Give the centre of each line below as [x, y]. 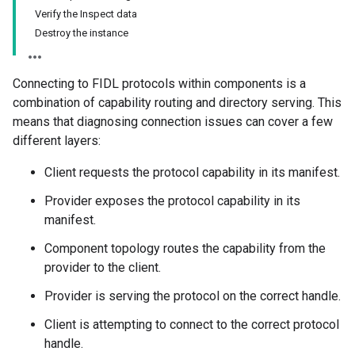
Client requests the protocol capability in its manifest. [192, 173]
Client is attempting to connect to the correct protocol [192, 325]
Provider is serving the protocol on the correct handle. [193, 296]
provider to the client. [103, 268]
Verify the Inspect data [86, 14]
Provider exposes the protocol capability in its [172, 201]
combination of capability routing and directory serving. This [177, 103]
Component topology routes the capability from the [185, 249]
